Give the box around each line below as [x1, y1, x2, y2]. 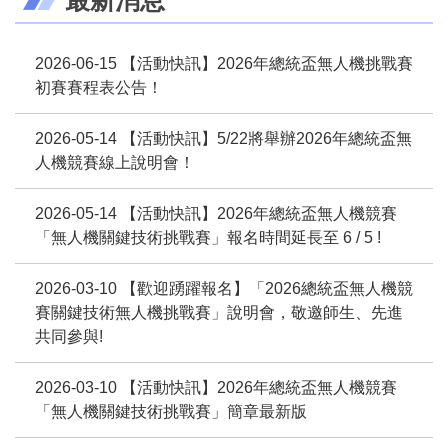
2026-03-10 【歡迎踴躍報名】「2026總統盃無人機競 [35, 279, 413, 297]
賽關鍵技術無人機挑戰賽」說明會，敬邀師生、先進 [35, 303, 403, 321]
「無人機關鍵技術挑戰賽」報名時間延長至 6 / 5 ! [35, 228, 381, 246]
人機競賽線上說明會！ [35, 153, 195, 171]
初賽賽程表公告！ [35, 78, 163, 96]
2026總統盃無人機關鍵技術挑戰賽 [102, 173, 346, 191]
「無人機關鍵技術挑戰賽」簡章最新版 [35, 402, 307, 420]
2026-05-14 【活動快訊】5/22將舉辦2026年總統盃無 [35, 129, 412, 147]
